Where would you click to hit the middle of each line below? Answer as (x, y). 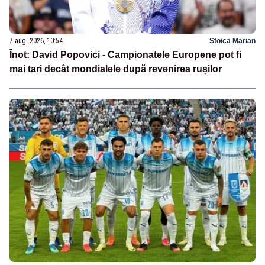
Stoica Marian (232, 41)
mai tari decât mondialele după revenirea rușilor (116, 69)
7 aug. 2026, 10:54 (36, 41)
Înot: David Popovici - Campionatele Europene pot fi (125, 54)
